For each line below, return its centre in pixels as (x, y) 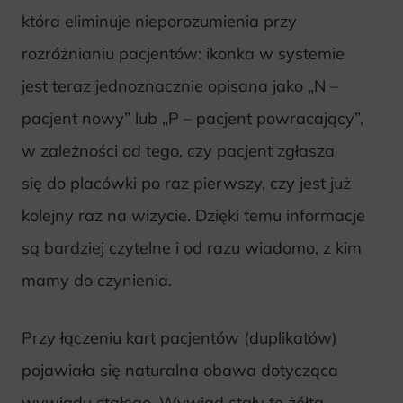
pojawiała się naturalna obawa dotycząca (180, 371)
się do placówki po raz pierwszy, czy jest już (186, 183)
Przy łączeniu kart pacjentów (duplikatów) (179, 338)
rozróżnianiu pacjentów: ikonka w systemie (183, 53)
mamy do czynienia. (97, 280)
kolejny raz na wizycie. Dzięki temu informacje (193, 215)
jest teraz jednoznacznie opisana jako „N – (180, 85)
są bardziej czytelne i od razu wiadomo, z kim (192, 247)
